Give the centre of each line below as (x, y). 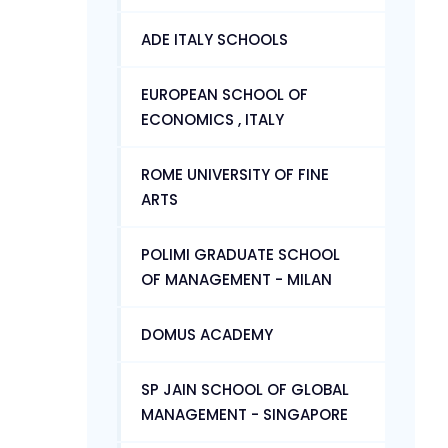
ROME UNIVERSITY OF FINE (235, 174)
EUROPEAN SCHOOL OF (224, 94)
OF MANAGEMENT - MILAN (236, 279)
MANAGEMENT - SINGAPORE (244, 414)
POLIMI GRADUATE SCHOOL (240, 254)
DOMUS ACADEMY (207, 334)
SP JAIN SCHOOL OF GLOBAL (245, 389)
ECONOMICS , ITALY (212, 119)
